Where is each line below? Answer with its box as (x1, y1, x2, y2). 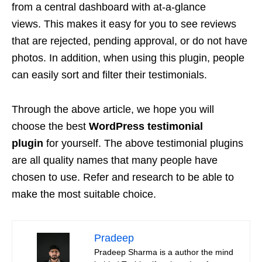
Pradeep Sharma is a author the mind (94, 247, 233, 257)
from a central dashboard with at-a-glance (12, 1, 206, 13)
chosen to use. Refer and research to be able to (12, 171, 234, 184)
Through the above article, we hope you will (12, 104, 214, 116)
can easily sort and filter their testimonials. (12, 69, 207, 81)
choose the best (12, 120, 89, 133)
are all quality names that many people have (12, 154, 218, 167)
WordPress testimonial (89, 120, 203, 133)
